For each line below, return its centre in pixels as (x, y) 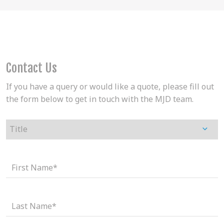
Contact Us (31, 68)
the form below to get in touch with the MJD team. (100, 99)
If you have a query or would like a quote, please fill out (110, 87)
